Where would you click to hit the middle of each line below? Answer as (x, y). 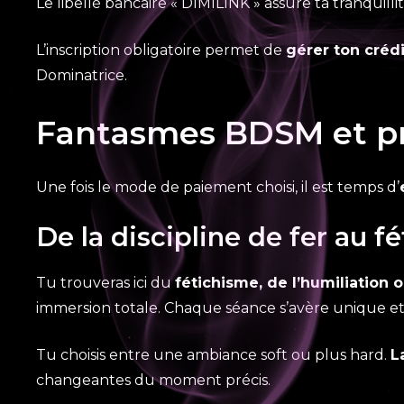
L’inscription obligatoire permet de (161, 50)
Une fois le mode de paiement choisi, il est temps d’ (218, 187)
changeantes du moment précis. (153, 380)
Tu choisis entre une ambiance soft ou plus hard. (213, 355)
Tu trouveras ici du (106, 283)
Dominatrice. (82, 75)
